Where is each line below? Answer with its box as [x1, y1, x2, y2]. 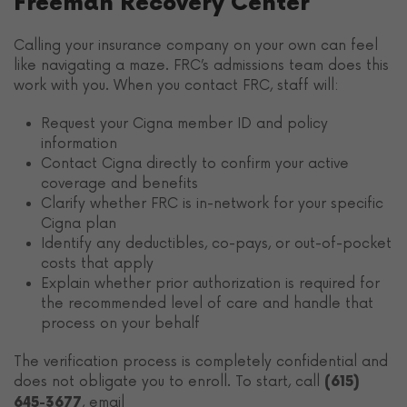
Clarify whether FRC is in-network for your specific [41, 194, 383, 212]
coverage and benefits [41, 174, 198, 192]
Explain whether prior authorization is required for [41, 274, 380, 292]
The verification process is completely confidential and [14, 352, 388, 370]
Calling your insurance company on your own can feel [14, 36, 378, 54]
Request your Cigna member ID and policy [41, 114, 328, 132]
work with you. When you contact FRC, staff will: [14, 76, 339, 94]
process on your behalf [41, 314, 200, 332]
